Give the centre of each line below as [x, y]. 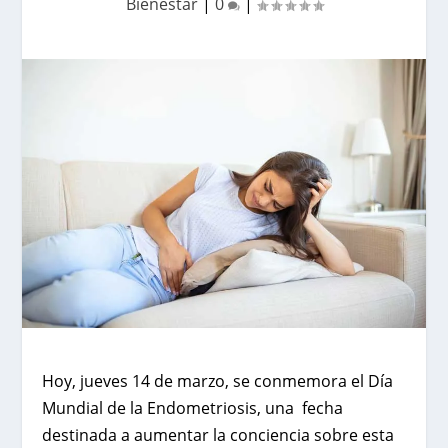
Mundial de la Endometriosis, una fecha [193, 407]
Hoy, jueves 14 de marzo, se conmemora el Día [218, 380]
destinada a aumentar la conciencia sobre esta [218, 434]
